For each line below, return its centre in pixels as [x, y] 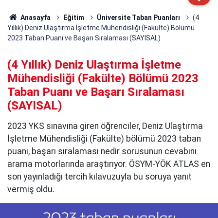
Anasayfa [35, 18]
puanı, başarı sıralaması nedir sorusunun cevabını [102, 151]
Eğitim [73, 18]
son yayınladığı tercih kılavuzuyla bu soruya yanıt [100, 177]
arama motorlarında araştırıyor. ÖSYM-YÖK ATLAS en [109, 164]
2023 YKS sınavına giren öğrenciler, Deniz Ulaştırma [105, 126]
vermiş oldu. [31, 189]
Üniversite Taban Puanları [138, 18]
